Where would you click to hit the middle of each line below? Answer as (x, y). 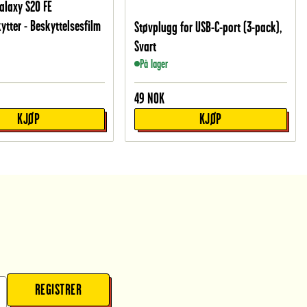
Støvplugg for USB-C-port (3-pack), (208, 27)
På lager (153, 64)
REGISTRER (58, 290)
